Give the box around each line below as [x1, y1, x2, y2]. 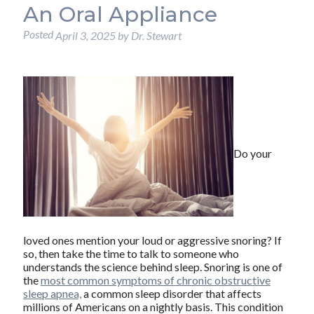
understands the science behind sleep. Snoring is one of [22, 259, 282, 273]
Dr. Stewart [130, 29, 182, 43]
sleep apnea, [22, 286, 81, 300]
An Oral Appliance [22, 1, 217, 28]
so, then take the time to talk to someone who [22, 246, 239, 260]
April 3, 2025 [55, 29, 116, 43]
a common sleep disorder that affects [81, 286, 261, 300]
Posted [22, 27, 55, 41]
